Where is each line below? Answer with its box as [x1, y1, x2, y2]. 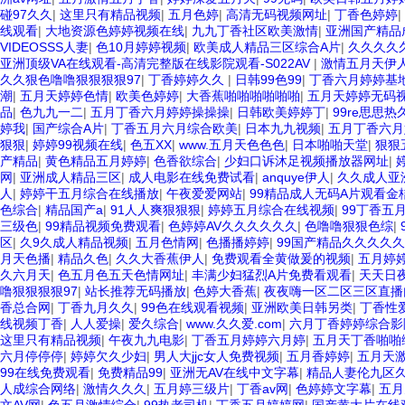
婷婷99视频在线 [33, 137, 123, 152]
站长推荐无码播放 [85, 284, 186, 298]
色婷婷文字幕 [296, 381, 372, 396]
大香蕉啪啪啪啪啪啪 [186, 89, 300, 103]
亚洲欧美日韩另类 [251, 300, 353, 315]
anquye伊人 [262, 170, 330, 184]
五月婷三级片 [154, 381, 230, 396]
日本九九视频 [245, 121, 321, 136]
